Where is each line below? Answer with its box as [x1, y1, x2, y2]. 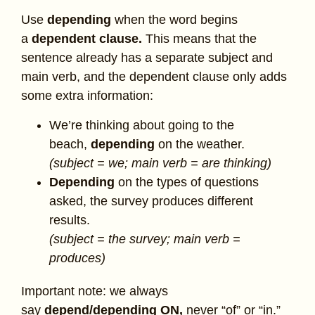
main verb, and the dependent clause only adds [21, 70, 287, 84]
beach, [49, 136, 91, 151]
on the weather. [158, 136, 245, 151]
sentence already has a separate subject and [21, 51, 273, 65]
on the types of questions [118, 174, 259, 189]
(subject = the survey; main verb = [49, 231, 240, 246]
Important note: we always [21, 283, 168, 298]
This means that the [146, 32, 257, 46]
